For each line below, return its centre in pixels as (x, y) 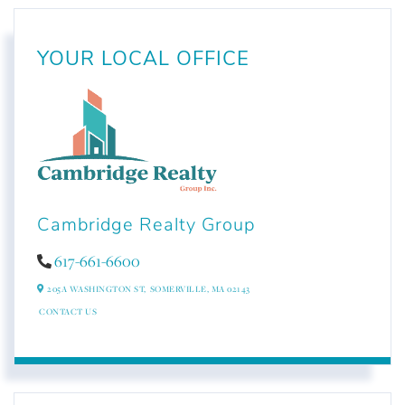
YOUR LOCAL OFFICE (143, 59)
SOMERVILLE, (180, 289)
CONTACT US (68, 311)
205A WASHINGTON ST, (95, 289)
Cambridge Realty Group (146, 224)
